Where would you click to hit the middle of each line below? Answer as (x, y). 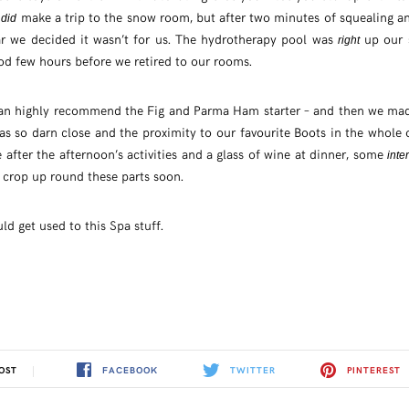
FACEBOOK (130, 370)
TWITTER (252, 370)
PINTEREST (373, 370)
